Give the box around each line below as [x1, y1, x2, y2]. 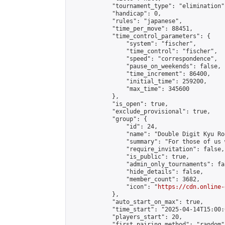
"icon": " [70, 183, 158, 190]
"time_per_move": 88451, [70, 25, 193, 32]
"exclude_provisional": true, [70, 108, 210, 115]
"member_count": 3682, [70, 176, 200, 183]
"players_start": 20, [70, 213, 182, 220]
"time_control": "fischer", [70, 48, 217, 55]
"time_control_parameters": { [70, 33, 210, 40]
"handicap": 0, [70, 10, 161, 17]
